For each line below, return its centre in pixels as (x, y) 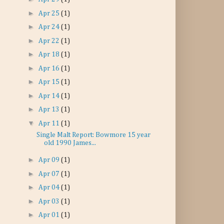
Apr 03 (49, 201)
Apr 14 (49, 96)
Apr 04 (49, 187)
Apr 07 (49, 174)
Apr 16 (49, 68)
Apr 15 (49, 82)
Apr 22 (49, 41)
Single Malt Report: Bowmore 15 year (93, 135)
